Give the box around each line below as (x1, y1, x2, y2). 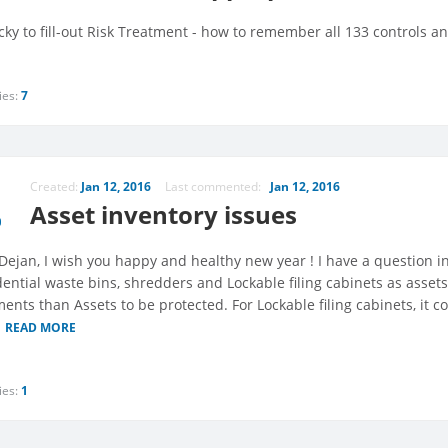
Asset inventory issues (30, 199, 297, 232)
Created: (30, 178, 81, 196)
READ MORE (5, 319, 76, 337)
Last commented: (165, 178, 270, 196)
